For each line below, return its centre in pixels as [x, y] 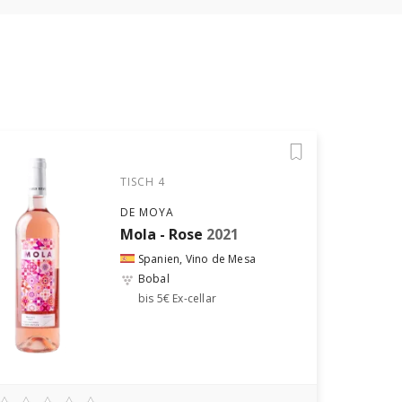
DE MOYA [147, 212]
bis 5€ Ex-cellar [177, 298]
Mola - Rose [161, 234]
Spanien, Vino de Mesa [197, 259]
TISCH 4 [142, 182]
